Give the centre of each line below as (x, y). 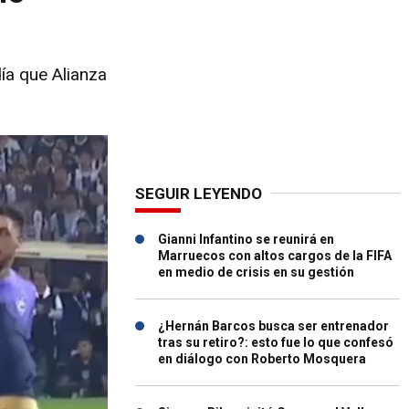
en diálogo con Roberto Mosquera (262, 359)
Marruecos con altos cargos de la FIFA (275, 256)
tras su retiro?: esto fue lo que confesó (276, 342)
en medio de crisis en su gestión (256, 272)
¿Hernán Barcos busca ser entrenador (273, 326)
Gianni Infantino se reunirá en (246, 239)
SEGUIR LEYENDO (199, 194)
